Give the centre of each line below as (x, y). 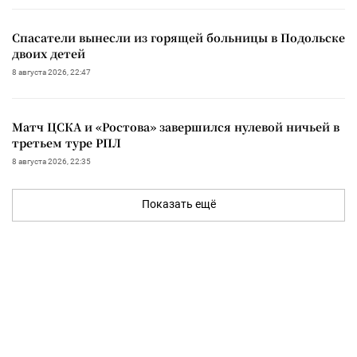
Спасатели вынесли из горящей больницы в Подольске (178, 37)
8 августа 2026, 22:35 (51, 161)
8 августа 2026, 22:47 (51, 72)
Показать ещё (178, 204)
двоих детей (49, 53)
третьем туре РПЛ (67, 142)
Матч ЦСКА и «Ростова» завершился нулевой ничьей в (176, 126)
